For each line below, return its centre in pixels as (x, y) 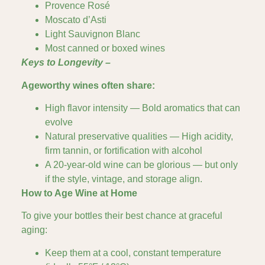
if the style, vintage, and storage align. (124, 179)
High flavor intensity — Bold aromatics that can (143, 108)
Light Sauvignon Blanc (93, 34)
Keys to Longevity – (66, 63)
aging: (34, 230)
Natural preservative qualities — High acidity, (139, 137)
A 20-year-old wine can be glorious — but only (141, 165)
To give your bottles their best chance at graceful (122, 216)
